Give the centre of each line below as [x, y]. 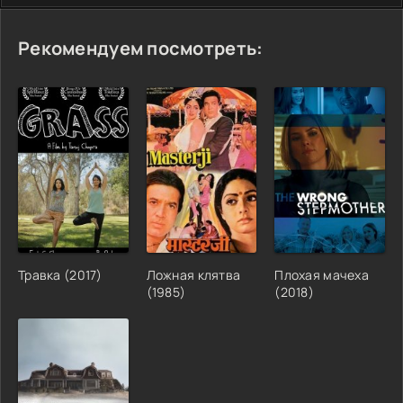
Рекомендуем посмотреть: [141, 48]
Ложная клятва [193, 274]
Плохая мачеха [322, 274]
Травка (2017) [60, 274]
